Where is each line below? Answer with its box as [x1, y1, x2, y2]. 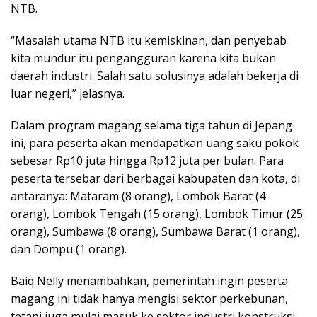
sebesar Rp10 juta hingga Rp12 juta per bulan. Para [11, 152, 284, 168]
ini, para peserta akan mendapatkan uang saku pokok [11, 134, 299, 151]
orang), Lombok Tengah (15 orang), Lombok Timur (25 [11, 205, 303, 221]
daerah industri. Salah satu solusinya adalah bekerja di [11, 67, 299, 83]
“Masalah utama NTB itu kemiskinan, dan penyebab [11, 32, 287, 48]
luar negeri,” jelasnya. [11, 85, 125, 101]
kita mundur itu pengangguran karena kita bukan [11, 50, 276, 66]
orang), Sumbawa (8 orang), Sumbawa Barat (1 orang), [11, 223, 300, 239]
